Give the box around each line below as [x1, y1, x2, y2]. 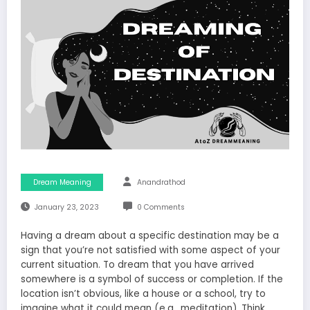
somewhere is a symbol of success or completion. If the [21, 273, 283, 286]
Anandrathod [137, 177, 185, 188]
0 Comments [136, 202, 185, 213]
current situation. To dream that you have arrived [21, 258, 254, 272]
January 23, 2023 [34, 202, 99, 213]
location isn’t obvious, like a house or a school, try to [21, 287, 266, 301]
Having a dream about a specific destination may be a [21, 229, 279, 243]
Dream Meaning [33, 177, 91, 188]
